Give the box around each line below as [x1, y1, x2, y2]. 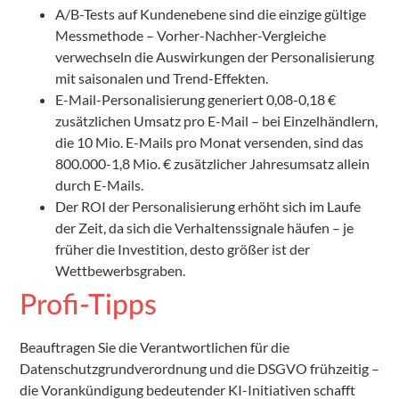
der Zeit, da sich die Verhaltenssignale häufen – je [55, 219, 354, 237]
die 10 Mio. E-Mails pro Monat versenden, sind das [55, 134, 363, 151]
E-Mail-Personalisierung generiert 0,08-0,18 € [55, 91, 336, 109]
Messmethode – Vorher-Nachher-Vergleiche [55, 27, 326, 45]
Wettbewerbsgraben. [55, 262, 185, 280]
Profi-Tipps [20, 291, 157, 321]
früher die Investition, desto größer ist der [55, 240, 310, 258]
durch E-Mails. [55, 176, 143, 194]
